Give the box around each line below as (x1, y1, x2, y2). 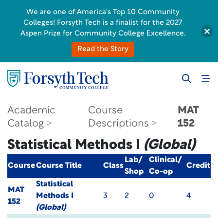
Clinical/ (149, 156, 182, 164)
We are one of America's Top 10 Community (26, 9, 180, 16)
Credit (186, 162, 210, 170)
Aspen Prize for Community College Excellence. (20, 30, 185, 37)
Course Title (36, 162, 82, 170)
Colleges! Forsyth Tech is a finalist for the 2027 (23, 19, 182, 27)
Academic (7, 106, 55, 116)
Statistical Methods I (7, 139, 144, 152)
